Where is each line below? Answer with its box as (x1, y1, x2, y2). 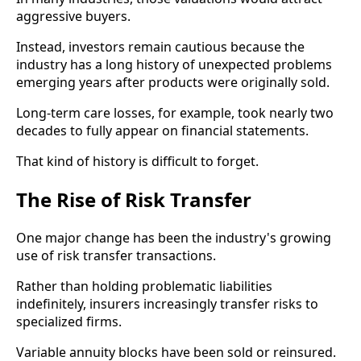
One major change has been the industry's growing (16, 228, 331, 247)
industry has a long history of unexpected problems (16, 55, 332, 73)
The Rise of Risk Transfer (16, 185, 251, 213)
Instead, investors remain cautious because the (16, 37, 305, 56)
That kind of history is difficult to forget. (16, 151, 259, 170)
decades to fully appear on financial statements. (16, 121, 309, 139)
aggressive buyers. (16, 6, 131, 25)
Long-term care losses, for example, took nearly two (16, 103, 334, 122)
